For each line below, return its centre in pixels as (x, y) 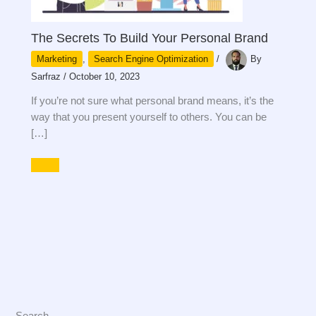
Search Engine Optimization (151, 59)
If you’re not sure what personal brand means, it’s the (153, 101)
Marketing (57, 59)
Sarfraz (48, 76)
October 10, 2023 (105, 76)
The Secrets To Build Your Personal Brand (150, 38)
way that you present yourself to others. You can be (149, 117)
